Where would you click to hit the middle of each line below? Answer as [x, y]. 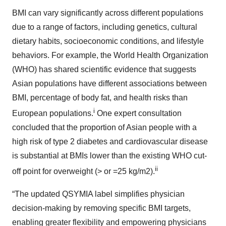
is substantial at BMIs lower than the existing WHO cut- [109, 156]
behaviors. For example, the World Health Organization [110, 55]
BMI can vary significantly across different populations [108, 13]
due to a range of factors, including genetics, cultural [105, 27]
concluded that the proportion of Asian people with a [104, 128]
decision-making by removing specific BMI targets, [101, 208]
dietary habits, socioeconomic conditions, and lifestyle [108, 41]
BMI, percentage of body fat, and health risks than [100, 97]
